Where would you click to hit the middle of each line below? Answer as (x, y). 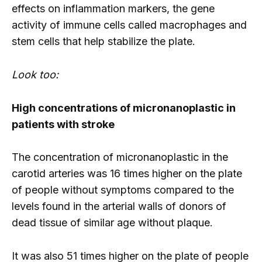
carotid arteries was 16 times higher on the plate (127, 174)
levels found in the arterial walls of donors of (119, 206)
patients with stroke (63, 124)
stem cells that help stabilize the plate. (104, 42)
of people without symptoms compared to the (123, 190)
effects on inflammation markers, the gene (113, 9)
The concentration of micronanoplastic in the (120, 157)
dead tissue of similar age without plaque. (112, 223)
